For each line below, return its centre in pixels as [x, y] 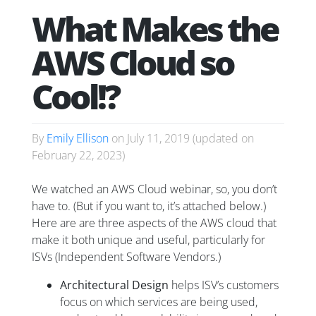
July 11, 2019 [158, 139]
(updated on [222, 139]
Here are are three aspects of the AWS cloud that [154, 223]
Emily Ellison [78, 139]
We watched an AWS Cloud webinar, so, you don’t [154, 189]
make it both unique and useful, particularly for [148, 240]
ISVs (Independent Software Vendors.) [126, 257]
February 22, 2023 [77, 156]
